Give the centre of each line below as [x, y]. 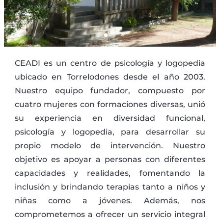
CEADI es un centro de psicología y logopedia [110, 63]
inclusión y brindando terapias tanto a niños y [110, 187]
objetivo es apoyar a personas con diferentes [110, 160]
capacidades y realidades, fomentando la [110, 173]
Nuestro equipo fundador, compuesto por [110, 91]
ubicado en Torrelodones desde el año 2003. [110, 77]
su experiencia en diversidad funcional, [110, 118]
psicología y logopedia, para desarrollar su [110, 132]
